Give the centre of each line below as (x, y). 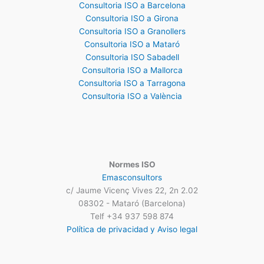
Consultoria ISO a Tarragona (132, 83)
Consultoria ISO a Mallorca (132, 70)
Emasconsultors (132, 177)
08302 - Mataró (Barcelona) (132, 203)
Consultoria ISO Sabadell (132, 57)
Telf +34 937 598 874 (132, 216)
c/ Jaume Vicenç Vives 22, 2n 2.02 (132, 190)
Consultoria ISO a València (132, 96)
